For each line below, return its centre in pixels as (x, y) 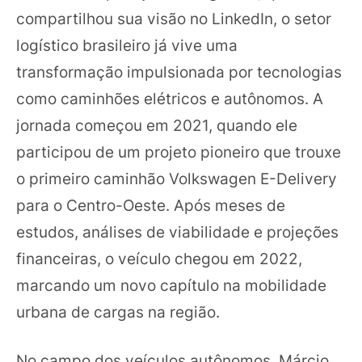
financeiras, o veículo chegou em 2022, (159, 259)
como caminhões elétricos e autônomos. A (170, 99)
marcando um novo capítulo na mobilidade (171, 286)
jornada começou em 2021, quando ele (157, 126)
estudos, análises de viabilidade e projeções (177, 232)
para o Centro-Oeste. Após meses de (151, 206)
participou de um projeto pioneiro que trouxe (179, 152)
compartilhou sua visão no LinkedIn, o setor (174, 19)
